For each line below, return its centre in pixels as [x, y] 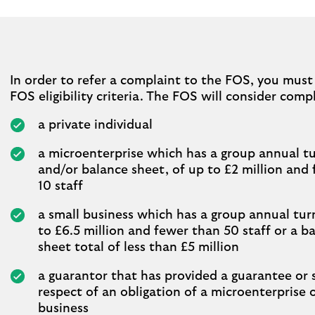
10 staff [60, 186]
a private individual [95, 125]
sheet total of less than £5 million [139, 247]
